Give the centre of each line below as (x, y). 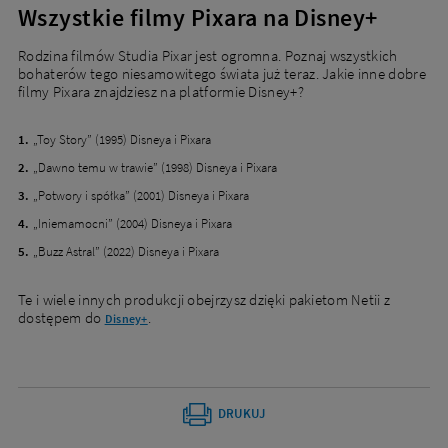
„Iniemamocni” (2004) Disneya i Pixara (132, 224)
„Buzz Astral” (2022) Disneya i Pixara (126, 252)
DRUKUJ (241, 414)
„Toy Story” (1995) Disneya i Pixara (122, 140)
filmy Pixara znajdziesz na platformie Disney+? (161, 92)
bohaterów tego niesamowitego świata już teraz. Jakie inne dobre (222, 74)
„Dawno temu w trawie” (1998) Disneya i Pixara (155, 168)
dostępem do (61, 318)
